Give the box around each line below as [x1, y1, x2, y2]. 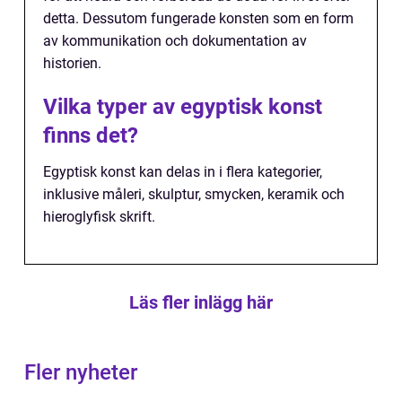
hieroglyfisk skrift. [43, 208, 155, 225]
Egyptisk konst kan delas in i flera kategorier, [43, 163, 322, 180]
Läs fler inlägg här [129, 292, 273, 313]
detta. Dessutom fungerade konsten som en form [43, 10, 354, 27]
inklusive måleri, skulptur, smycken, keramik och [43, 186, 345, 203]
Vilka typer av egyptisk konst [43, 94, 322, 119]
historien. [43, 55, 101, 72]
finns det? [43, 123, 138, 148]
